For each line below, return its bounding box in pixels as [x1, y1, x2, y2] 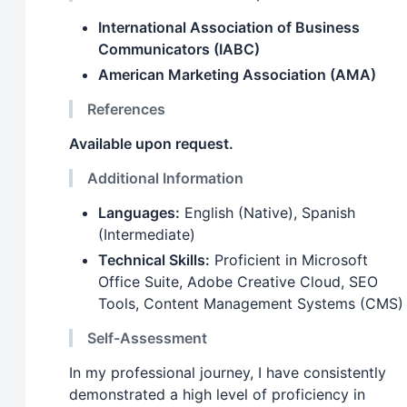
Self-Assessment [87, 329, 207, 348]
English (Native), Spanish [180, 203, 355, 223]
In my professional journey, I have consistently [69, 363, 386, 382]
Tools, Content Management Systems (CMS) [98, 294, 403, 313]
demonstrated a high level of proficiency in [69, 385, 365, 404]
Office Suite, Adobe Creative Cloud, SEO [98, 273, 378, 292]
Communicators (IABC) [98, 40, 260, 59]
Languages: [98, 203, 180, 223]
